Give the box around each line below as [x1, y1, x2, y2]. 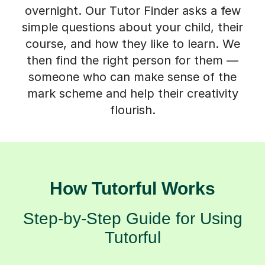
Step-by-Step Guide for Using [22, 209, 243, 228]
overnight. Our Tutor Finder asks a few [24, 3, 241, 18]
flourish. [109, 102, 156, 117]
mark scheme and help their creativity [27, 86, 238, 101]
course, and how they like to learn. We [25, 36, 240, 51]
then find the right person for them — [27, 53, 238, 67]
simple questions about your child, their [22, 20, 243, 34]
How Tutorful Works [50, 178, 215, 198]
